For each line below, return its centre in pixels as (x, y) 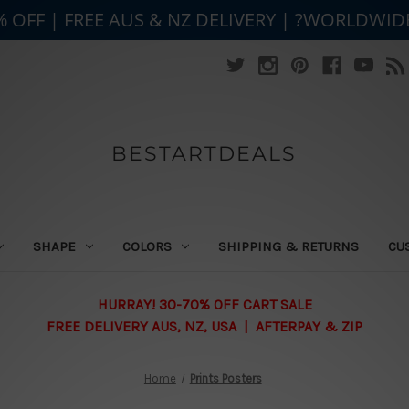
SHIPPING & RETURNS (288, 246)
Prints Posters (225, 378)
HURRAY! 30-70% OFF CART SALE (204, 304)
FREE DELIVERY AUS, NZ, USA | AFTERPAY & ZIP (204, 326)
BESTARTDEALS (204, 153)
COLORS (147, 246)
